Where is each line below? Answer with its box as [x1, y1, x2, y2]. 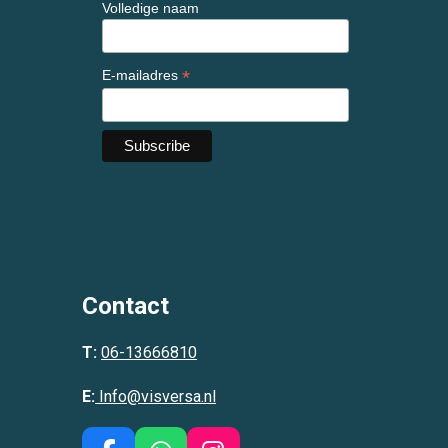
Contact [82, 291, 169, 320]
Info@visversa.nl [99, 386, 216, 406]
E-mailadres [102, 67, 182, 84]
